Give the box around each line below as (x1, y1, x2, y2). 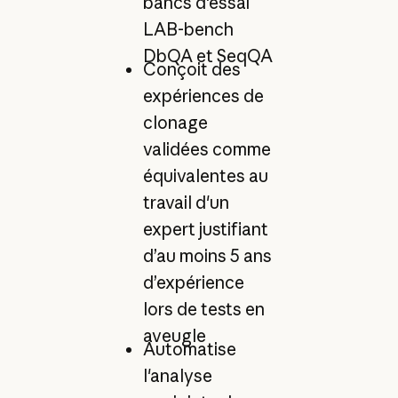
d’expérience (142, 271, 244, 293)
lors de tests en (142, 298, 265, 320)
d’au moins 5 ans (142, 244, 272, 267)
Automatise (142, 338, 236, 361)
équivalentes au (142, 164, 268, 187)
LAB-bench (142, 18, 234, 40)
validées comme (142, 138, 271, 160)
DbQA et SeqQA (142, 44, 273, 67)
